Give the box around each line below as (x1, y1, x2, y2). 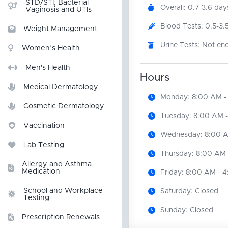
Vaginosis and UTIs (25, 6, 92, 13)
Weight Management (23, 25, 97, 33)
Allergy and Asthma (22, 161, 92, 168)
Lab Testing (23, 141, 64, 149)
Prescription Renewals (22, 214, 100, 221)
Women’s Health (22, 45, 80, 52)
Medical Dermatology (23, 83, 98, 91)
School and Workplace (23, 187, 103, 194)
